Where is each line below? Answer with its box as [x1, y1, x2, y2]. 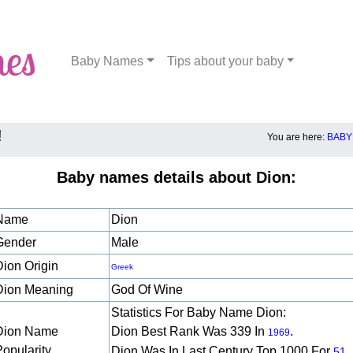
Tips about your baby [166, 54, 284, 68]
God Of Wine [111, 283, 186, 296]
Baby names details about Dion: [57, 169, 296, 186]
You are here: [267, 132, 327, 143]
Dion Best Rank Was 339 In [111, 325, 268, 338]
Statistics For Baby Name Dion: [111, 306, 286, 319]
